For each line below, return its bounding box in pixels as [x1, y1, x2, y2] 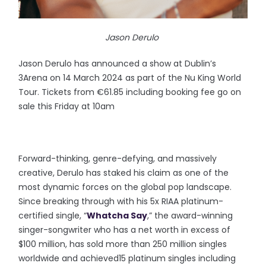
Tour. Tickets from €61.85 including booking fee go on [18, 85, 242, 98]
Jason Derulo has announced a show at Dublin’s [18, 57, 217, 69]
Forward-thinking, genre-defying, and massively [18, 152, 217, 164]
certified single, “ [18, 209, 87, 221]
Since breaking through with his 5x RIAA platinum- [18, 195, 224, 207]
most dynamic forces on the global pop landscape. [18, 180, 232, 193]
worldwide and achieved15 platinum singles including [18, 252, 236, 264]
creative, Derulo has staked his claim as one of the [18, 166, 229, 179]
